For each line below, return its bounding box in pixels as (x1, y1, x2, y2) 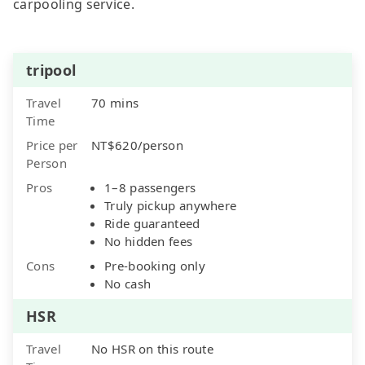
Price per (26, 136, 78, 153)
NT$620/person (91, 136, 183, 153)
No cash (104, 275, 152, 292)
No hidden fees (104, 232, 193, 249)
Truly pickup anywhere (104, 196, 237, 213)
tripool (26, 59, 77, 80)
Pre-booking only (104, 257, 205, 274)
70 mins (91, 94, 139, 111)
